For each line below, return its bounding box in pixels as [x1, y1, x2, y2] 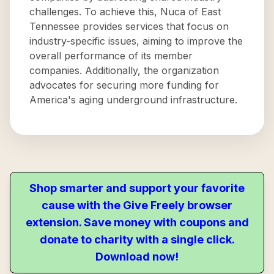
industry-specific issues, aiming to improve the [29, 35, 243, 47]
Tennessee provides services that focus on [29, 20, 229, 32]
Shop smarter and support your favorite [29, 182, 245, 194]
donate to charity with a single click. [39, 233, 235, 246]
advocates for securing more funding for [29, 79, 219, 91]
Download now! [95, 250, 179, 263]
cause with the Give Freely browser [42, 199, 232, 212]
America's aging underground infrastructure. [29, 94, 237, 106]
